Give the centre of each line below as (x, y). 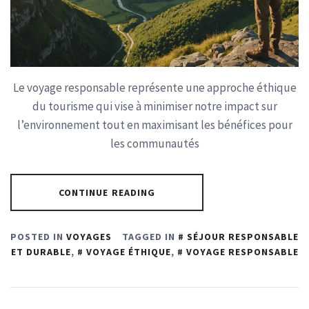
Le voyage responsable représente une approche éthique (154, 88)
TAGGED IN (150, 236)
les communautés (154, 143)
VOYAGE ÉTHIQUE (128, 251)
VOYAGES (89, 236)
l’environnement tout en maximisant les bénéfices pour (154, 125)
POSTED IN (38, 236)
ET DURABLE (41, 251)
